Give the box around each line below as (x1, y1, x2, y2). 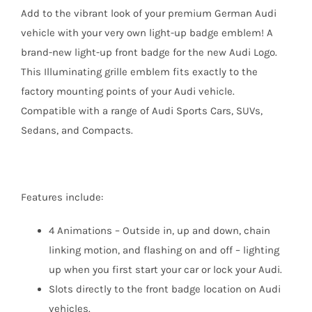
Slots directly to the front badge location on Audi (48, 282, 281, 295)
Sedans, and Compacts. (20, 123, 133, 136)
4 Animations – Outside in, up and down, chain (48, 224, 270, 237)
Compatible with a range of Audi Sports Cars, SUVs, (20, 104, 263, 117)
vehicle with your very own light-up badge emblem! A (20, 26, 273, 39)
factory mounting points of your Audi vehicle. (20, 84, 235, 97)
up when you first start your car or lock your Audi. (48, 263, 282, 276)
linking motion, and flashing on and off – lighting (48, 243, 279, 256)
